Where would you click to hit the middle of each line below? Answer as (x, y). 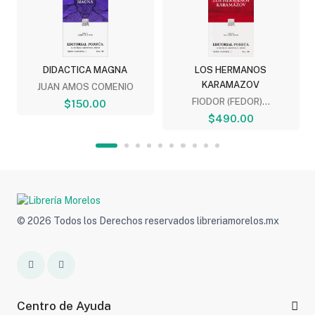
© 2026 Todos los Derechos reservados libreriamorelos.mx (148, 220)
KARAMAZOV (231, 84)
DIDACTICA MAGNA (85, 70)
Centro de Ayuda (64, 306)
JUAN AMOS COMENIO (85, 86)
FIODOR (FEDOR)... (231, 101)
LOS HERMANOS (231, 70)
